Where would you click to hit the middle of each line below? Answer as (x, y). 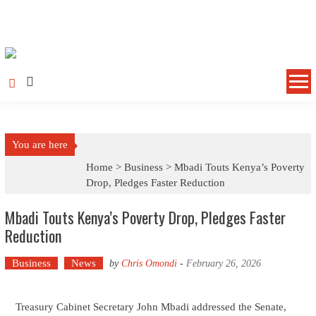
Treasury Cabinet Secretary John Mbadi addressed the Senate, (151, 307)
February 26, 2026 (223, 263)
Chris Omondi (149, 263)
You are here (39, 145)
